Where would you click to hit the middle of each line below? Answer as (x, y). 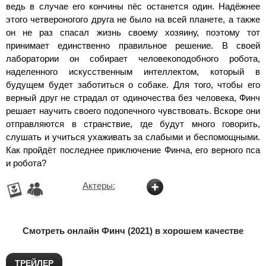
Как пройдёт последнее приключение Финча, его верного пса (133, 150)
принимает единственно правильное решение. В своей (133, 45)
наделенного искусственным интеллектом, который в (133, 71)
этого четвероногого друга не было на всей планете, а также (133, 19)
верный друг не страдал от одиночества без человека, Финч (133, 97)
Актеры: (99, 185)
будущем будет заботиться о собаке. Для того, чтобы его (133, 84)
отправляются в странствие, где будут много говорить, (133, 123)
